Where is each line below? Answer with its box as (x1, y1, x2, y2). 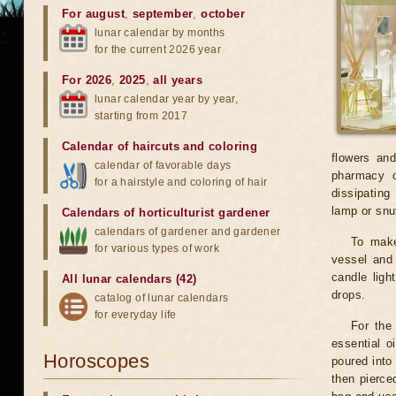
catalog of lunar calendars (95, 292, 229, 304)
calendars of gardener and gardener (95, 225, 281, 238)
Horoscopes (43, 350, 149, 372)
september (132, 7, 194, 20)
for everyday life (95, 308, 177, 321)
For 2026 (62, 73, 112, 87)
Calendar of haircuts (62, 140, 179, 153)
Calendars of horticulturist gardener (62, 206, 270, 219)
